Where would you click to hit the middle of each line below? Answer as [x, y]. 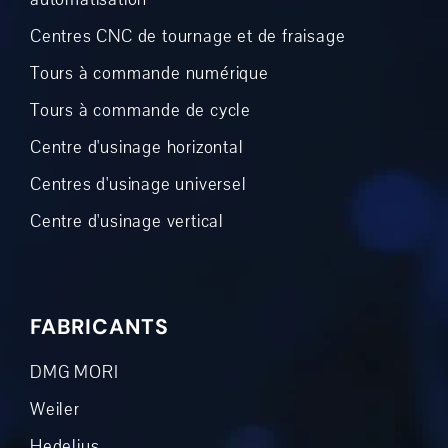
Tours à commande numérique [149, 73]
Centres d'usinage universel [138, 184]
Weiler [54, 409]
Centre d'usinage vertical [126, 221]
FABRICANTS [99, 326]
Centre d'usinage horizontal [136, 147]
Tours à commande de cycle [140, 110]
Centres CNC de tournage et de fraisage [187, 36]
